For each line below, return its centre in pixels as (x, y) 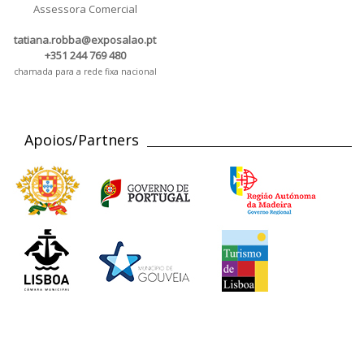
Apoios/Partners (82, 140)
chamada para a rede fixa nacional (85, 72)
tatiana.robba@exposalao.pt (85, 40)
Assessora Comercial (85, 9)
